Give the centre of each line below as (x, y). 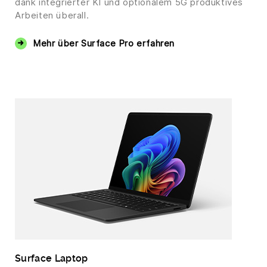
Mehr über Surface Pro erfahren (104, 43)
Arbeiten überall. (52, 15)
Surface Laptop (52, 258)
